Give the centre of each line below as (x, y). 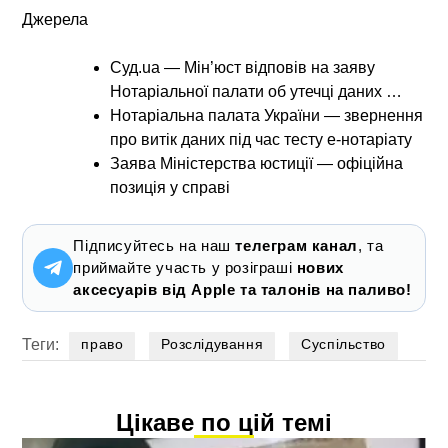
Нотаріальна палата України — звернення (267, 116)
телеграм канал (296, 246)
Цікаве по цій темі (224, 423)
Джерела (55, 20)
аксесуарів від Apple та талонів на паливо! (242, 290)
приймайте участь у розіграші (185, 268)
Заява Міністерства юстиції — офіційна (257, 164)
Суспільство (343, 344)
